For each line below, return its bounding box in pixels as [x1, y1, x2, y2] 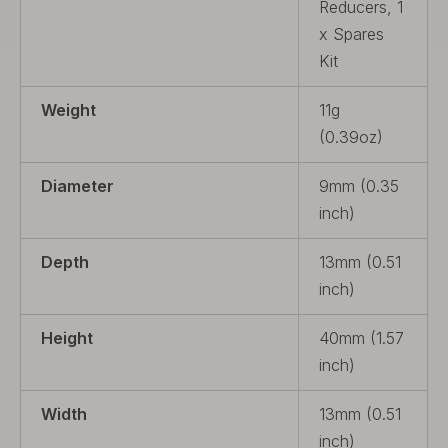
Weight [41, 100, 96, 120]
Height [41, 328, 93, 348]
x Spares [319, 24, 384, 44]
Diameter [41, 176, 114, 196]
